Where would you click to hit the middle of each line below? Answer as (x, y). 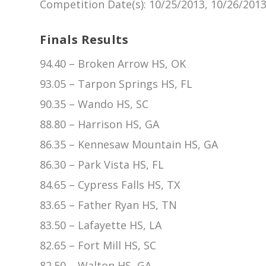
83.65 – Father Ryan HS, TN (109, 205)
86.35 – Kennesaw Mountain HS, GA (129, 144)
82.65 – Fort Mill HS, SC (98, 245)
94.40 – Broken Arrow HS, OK (113, 63)
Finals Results (84, 39)
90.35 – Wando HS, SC (94, 104)
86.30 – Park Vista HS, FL (102, 164)
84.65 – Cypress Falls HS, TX (110, 184)
